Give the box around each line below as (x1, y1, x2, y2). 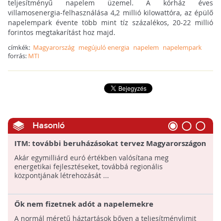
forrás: (7, 51, 28, 61)
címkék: (7, 43, 33, 52)
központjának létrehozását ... (14, 171, 109, 181)
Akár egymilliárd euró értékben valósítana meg (14, 153, 169, 163)
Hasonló (32, 120, 65, 131)
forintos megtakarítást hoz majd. (7, 28, 115, 37)
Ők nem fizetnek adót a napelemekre (14, 199, 153, 210)
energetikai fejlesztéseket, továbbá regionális (14, 162, 163, 172)
